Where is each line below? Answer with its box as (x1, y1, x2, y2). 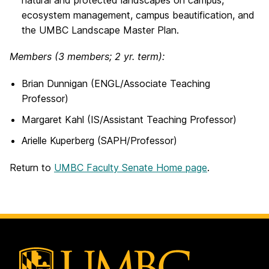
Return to (10, 161, 54, 174)
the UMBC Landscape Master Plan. (22, 24, 179, 37)
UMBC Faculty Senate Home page (54, 161, 207, 174)
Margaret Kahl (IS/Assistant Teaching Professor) (22, 113, 237, 125)
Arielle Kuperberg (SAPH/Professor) (22, 134, 177, 147)
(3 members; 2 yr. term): (55, 50, 165, 63)
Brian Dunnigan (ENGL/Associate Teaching (22, 77, 210, 89)
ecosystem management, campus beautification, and (22, 9, 255, 22)
